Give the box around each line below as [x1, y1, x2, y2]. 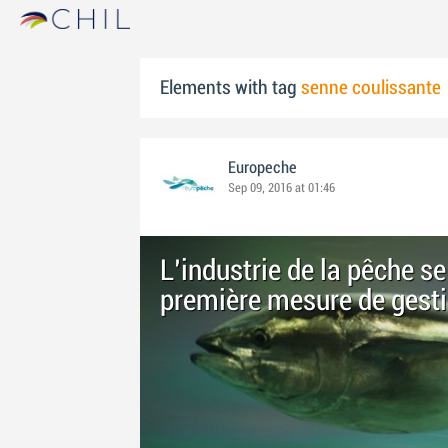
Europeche [228, 159, 297, 177]
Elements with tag [160, 78, 301, 98]
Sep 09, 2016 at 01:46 [228, 181, 335, 195]
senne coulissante [301, 78, 441, 98]
